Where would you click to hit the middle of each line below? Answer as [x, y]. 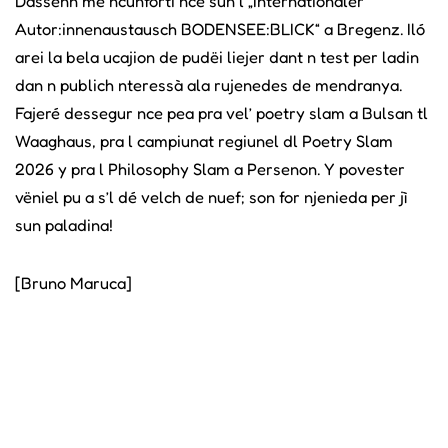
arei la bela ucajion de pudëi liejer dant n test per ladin [217, 56]
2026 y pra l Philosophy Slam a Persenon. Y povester [210, 168]
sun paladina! [64, 224]
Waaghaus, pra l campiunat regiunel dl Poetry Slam [204, 140]
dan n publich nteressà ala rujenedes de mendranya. [208, 84]
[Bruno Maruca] [73, 282]
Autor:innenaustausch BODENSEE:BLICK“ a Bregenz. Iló [220, 28]
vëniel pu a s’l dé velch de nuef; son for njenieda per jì [211, 196]
